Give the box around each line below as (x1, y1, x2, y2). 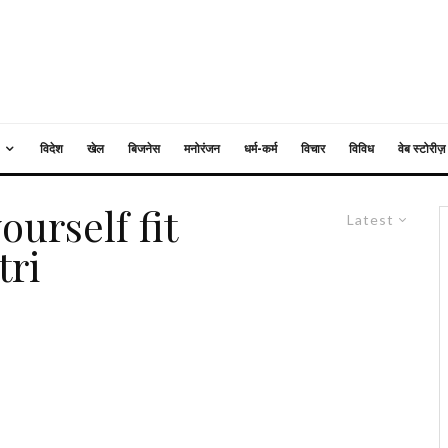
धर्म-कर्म (244, 141, 277, 156)
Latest (347, 211, 394, 228)
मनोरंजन (184, 141, 220, 156)
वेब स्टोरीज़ (398, 141, 445, 156)
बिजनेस (128, 141, 160, 156)
